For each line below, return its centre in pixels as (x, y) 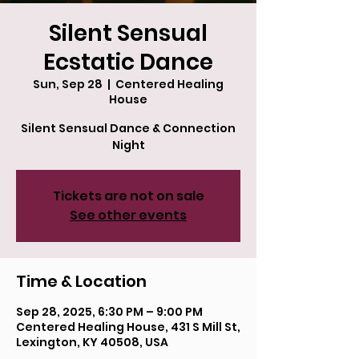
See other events (128, 215)
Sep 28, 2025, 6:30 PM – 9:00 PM (109, 312)
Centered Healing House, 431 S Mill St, (128, 327)
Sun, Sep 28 (68, 84)
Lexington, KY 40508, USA (92, 342)
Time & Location (81, 281)
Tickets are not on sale (128, 196)
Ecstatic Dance (128, 62)
